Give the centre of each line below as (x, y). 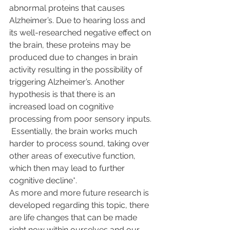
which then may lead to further (68, 168)
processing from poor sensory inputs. (81, 119)
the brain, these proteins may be (71, 45)
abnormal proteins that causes (68, 8)
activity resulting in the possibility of (77, 70)
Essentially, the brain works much (74, 131)
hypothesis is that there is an (63, 94)
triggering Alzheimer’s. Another (68, 82)
